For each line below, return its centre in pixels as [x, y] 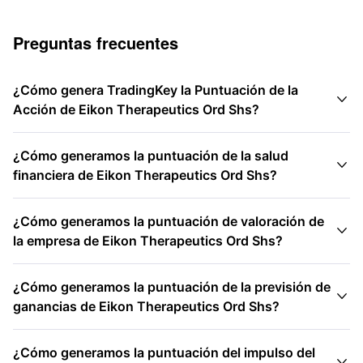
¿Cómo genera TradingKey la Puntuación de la [156, 90]
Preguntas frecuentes [96, 43]
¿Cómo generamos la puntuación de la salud [151, 156]
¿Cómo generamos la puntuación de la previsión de [172, 287]
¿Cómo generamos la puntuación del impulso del [164, 352]
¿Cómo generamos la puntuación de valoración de [169, 221]
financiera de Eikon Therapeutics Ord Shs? [145, 175]
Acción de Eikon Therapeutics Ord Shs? [136, 109]
